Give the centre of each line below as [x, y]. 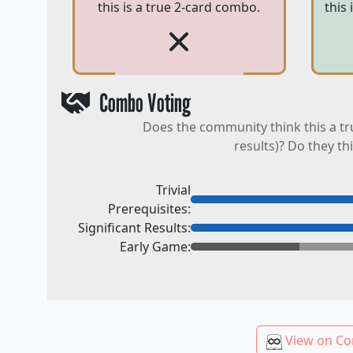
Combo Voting [141, 103]
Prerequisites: [149, 209]
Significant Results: [134, 228]
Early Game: [155, 247]
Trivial [173, 190]
